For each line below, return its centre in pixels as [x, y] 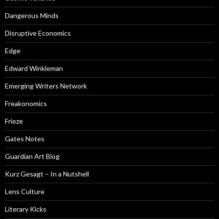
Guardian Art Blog [32, 156]
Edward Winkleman [34, 68]
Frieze [14, 121]
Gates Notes [25, 139]
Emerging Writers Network [46, 86]
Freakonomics [26, 104]
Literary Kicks [26, 209]
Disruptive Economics [38, 33]
